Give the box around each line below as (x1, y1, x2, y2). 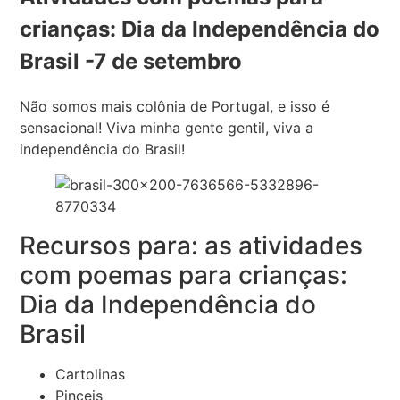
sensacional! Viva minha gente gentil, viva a (20, 118, 314, 137)
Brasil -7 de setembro (20, 47, 243, 74)
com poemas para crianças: (20, 259, 348, 290)
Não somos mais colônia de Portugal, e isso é (20, 96, 330, 115)
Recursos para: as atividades (20, 229, 363, 261)
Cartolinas (55, 364, 126, 383)
